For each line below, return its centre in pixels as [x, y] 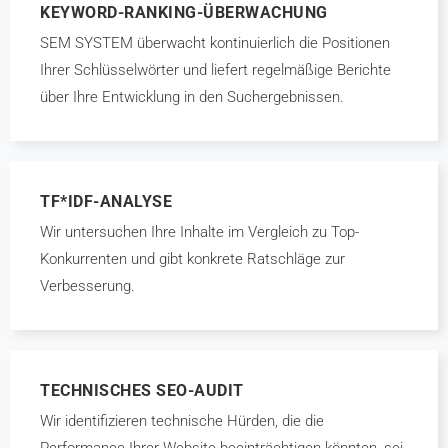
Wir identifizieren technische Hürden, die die [182, 421]
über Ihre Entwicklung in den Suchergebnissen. [192, 97]
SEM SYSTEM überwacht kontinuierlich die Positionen [215, 43]
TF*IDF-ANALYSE [106, 201]
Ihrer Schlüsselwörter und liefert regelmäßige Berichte [215, 70]
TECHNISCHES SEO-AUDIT [142, 390]
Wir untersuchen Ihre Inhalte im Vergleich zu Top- [199, 232]
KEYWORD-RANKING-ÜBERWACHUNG [184, 12]
